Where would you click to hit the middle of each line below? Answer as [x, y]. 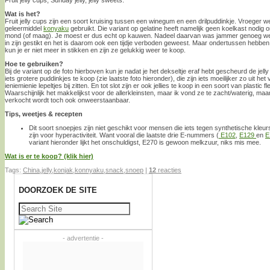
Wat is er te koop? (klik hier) [49, 156]
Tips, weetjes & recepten [44, 114]
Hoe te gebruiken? [34, 64]
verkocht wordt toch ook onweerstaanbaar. [67, 100]
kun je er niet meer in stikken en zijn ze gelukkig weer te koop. [95, 50]
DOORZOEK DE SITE [58, 190]
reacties [169, 170]
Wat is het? [23, 14]
